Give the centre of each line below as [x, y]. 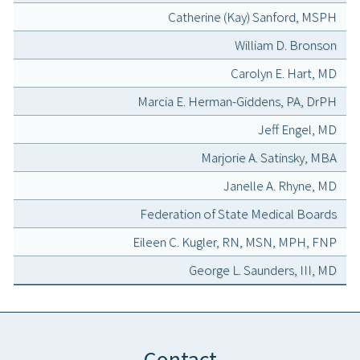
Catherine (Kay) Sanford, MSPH [252, 17]
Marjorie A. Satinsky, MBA [269, 158]
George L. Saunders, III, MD [263, 270]
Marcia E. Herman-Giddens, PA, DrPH [237, 102]
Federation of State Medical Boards [238, 214]
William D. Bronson [286, 45]
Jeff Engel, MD [297, 130]
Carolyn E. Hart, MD [284, 74]
